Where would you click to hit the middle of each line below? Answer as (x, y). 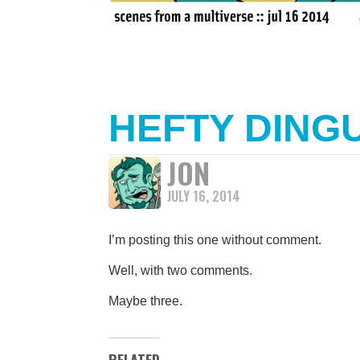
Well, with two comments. (180, 270)
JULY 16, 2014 (204, 196)
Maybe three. (145, 301)
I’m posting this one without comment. (215, 240)
